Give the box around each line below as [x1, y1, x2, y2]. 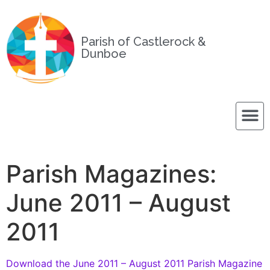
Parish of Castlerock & [81, 34, 207, 49]
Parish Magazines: [6, 159, 216, 189]
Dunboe [81, 46, 127, 61]
